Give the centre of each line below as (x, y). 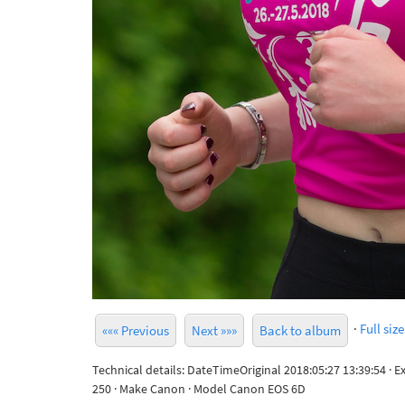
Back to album (300, 331)
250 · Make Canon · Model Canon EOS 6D (199, 389)
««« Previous (136, 331)
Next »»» (214, 331)
